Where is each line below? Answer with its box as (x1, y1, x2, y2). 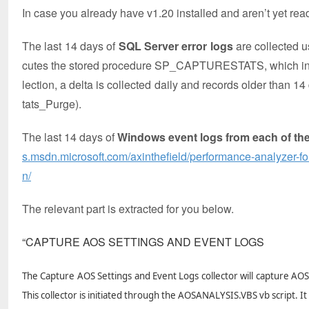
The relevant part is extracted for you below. (22, 201, 234, 217)
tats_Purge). (22, 96, 81, 112)
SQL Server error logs (118, 38, 236, 54)
